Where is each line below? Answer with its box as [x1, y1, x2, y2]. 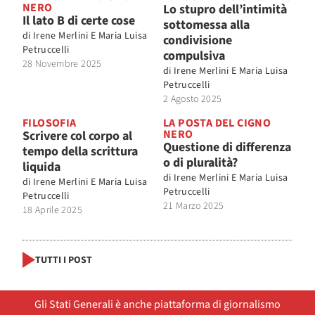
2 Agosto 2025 [163, 92, 222, 107]
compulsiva [163, 47, 225, 65]
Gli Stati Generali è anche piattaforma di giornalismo [34, 297, 281, 313]
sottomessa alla [163, 16, 250, 34]
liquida [22, 158, 60, 176]
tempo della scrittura [22, 143, 138, 161]
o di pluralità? [163, 154, 238, 172]
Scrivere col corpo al [22, 127, 132, 146]
